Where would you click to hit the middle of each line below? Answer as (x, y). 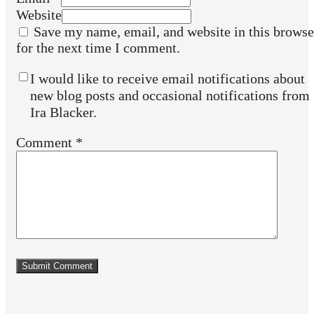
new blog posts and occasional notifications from (170, 95)
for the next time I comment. (98, 47)
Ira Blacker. (63, 112)
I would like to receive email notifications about (168, 78)
